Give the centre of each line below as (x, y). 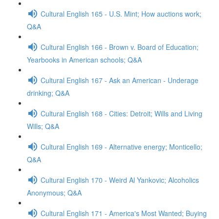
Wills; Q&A (43, 126)
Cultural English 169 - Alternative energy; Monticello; (121, 146)
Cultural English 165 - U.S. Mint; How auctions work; (121, 13)
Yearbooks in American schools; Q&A (84, 60)
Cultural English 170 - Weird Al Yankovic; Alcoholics (120, 180)
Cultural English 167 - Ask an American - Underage (120, 80)
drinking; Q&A (48, 93)
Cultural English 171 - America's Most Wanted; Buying (124, 213)
